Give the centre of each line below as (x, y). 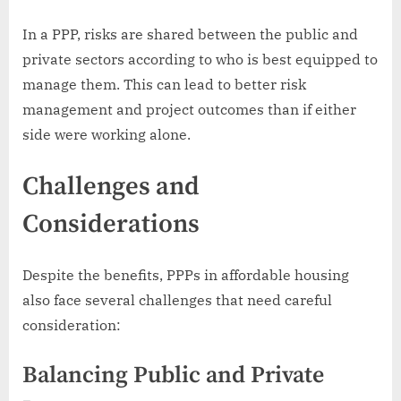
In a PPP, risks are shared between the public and (190, 34)
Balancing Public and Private (173, 375)
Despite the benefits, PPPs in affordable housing (186, 275)
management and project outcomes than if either (189, 110)
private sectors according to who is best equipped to (200, 60)
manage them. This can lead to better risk (164, 85)
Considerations (111, 225)
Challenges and (111, 188)
